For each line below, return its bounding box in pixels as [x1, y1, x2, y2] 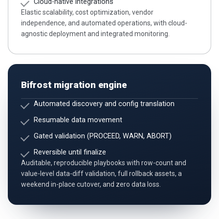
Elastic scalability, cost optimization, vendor [21, 8, 153, 16]
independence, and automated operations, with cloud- [21, 19, 187, 27]
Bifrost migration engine [21, 79, 127, 90]
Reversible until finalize [34, 148, 106, 156]
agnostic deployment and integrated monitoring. [21, 29, 170, 38]
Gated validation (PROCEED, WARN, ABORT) [34, 131, 172, 140]
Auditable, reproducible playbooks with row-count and [21, 158, 186, 167]
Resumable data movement [34, 115, 122, 124]
